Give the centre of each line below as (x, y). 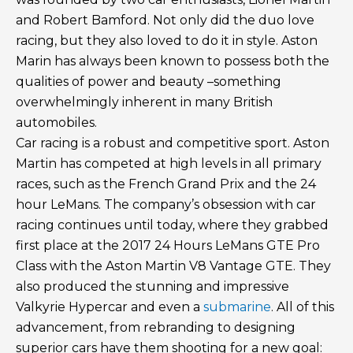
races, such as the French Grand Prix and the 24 (166, 184)
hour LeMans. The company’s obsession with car (166, 204)
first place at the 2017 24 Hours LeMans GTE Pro (168, 245)
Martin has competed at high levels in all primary (169, 163)
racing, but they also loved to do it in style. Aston (167, 40)
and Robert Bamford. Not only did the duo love (165, 20)
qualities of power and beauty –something (149, 81)
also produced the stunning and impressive (152, 286)
